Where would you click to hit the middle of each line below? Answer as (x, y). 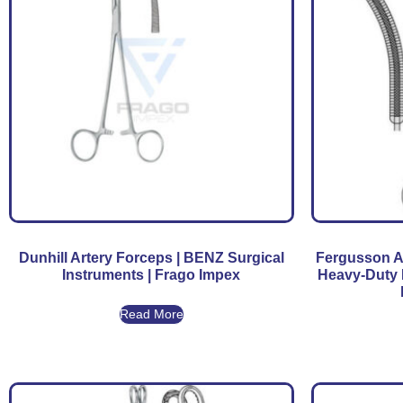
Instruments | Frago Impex (152, 274)
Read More (151, 313)
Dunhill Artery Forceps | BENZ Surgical (151, 257)
